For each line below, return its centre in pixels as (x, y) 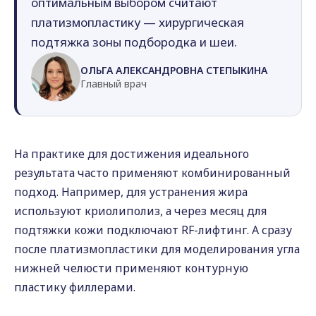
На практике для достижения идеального (132, 154)
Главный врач (114, 84)
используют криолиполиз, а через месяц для (140, 211)
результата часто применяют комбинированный (152, 173)
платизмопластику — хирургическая (138, 22)
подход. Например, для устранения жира (131, 192)
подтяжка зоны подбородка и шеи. (134, 42)
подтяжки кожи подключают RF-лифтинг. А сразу (153, 230)
